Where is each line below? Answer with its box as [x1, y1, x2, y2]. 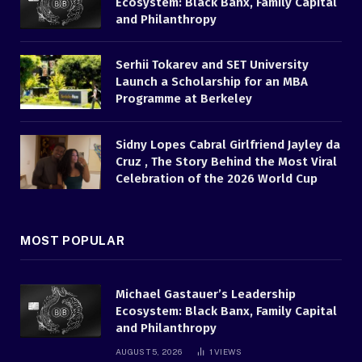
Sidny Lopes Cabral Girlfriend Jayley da [116, 137, 340, 153]
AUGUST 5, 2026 [116, 346, 183, 356]
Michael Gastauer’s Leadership [116, 286, 296, 301]
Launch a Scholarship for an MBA [116, 74, 308, 90]
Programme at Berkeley [116, 91, 252, 107]
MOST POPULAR [20, 233, 125, 247]
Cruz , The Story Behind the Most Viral [116, 154, 337, 170]
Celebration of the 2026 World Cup [116, 171, 318, 187]
